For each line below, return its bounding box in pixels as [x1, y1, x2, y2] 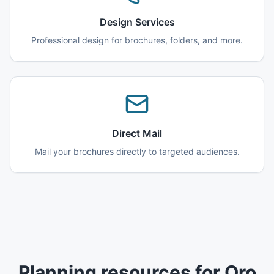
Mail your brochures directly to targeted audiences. [34, 146, 240, 157]
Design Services [99, 16, 175, 28]
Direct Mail [112, 127, 162, 139]
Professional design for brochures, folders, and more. [31, 35, 243, 45]
